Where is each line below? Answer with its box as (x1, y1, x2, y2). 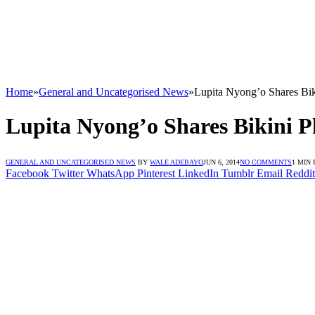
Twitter (52, 167, 84, 179)
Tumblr (221, 167, 254, 179)
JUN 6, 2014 (203, 157, 240, 166)
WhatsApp (86, 167, 134, 179)
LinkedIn (178, 167, 219, 179)
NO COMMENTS (240, 157, 292, 166)
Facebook (6, 167, 49, 179)
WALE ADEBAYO (150, 157, 203, 166)
